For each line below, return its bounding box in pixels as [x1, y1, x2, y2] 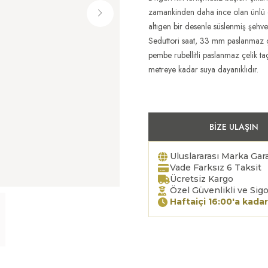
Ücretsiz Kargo [170, 173, 234, 184]
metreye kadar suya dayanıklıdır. [148, 63, 259, 75]
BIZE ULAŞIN [209, 121, 258, 133]
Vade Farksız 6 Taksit [170, 162, 262, 173]
